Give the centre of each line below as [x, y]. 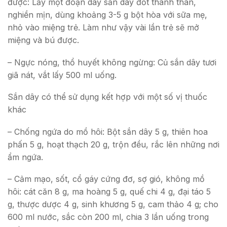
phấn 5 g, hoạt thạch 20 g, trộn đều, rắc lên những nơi [113, 144]
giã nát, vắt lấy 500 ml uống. [62, 75]
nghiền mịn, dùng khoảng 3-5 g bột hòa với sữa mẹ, [107, 15]
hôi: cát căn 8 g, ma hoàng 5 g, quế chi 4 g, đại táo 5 [109, 192]
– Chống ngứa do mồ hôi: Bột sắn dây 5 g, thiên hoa [108, 131]
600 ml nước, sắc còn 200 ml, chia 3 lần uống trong [108, 217]
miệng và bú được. [43, 40]
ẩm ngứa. [25, 157]
